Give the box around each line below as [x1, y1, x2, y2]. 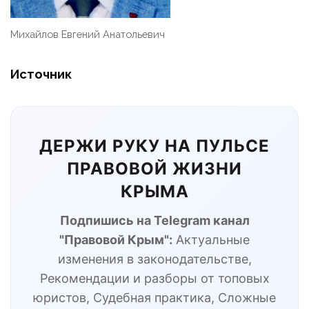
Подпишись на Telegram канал [59, 212, 250, 228]
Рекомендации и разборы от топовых [39, 270, 270, 286]
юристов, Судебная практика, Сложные [33, 290, 276, 305]
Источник [10, 66, 72, 81]
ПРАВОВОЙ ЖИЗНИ [67, 158, 242, 179]
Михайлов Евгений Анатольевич [10, 28, 165, 41]
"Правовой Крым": [59, 232, 172, 247]
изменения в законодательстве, [57, 251, 252, 266]
